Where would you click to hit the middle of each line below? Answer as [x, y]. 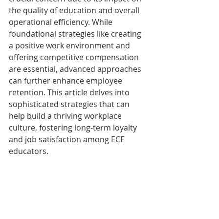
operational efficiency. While [62, 22]
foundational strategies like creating [76, 34]
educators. [29, 151]
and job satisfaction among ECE [68, 139]
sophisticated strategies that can [70, 104]
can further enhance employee [66, 81]
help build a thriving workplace [66, 116]
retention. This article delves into [70, 92]
